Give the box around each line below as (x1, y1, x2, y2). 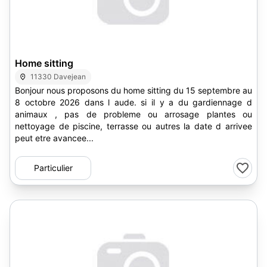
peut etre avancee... (15, 133, 94, 143)
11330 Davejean (30, 72, 86, 81)
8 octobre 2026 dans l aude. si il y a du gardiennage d (15, 97, 252, 107)
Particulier (33, 163, 73, 173)
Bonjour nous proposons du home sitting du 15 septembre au (15, 85, 252, 95)
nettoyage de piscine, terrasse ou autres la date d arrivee (15, 121, 252, 131)
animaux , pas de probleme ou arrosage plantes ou (15, 109, 148, 119)
